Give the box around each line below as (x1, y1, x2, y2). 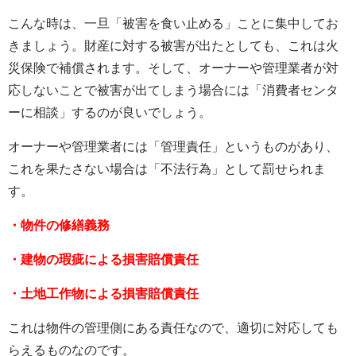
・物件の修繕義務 (8, 218, 110, 232)
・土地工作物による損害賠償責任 (8, 286, 199, 300)
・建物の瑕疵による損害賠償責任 (8, 252, 199, 266)
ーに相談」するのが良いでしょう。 (8, 105, 211, 119)
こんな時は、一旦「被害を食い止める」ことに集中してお (8, 16, 339, 30)
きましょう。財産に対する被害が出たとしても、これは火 (8, 38, 339, 52)
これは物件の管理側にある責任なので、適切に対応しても (8, 320, 339, 335)
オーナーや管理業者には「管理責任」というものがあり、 (8, 139, 339, 153)
